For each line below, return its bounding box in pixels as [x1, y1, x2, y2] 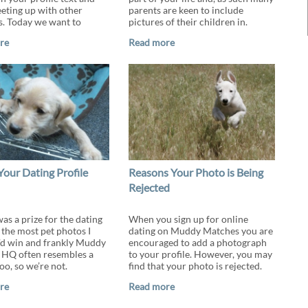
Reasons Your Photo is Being [128, 166, 263, 179]
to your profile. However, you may [128, 248, 272, 260]
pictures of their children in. [128, 16, 247, 27]
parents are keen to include [128, 4, 243, 16]
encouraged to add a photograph [128, 236, 267, 248]
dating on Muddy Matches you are [128, 225, 273, 236]
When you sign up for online [128, 213, 248, 225]
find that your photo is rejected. [128, 260, 262, 272]
